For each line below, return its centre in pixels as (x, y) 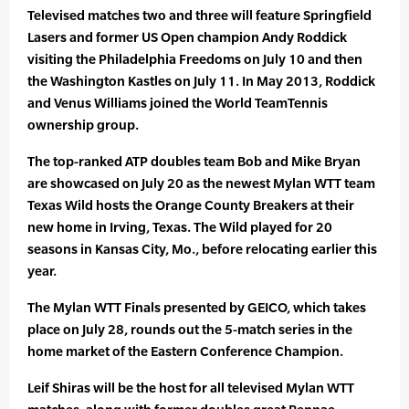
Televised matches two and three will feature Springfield (199, 16)
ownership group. (83, 125)
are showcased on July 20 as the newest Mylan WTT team (201, 184)
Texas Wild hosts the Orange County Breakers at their (191, 205)
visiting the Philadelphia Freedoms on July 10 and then (195, 59)
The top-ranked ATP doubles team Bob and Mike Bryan (194, 162)
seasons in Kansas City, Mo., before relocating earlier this (202, 249)
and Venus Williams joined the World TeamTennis (178, 103)
